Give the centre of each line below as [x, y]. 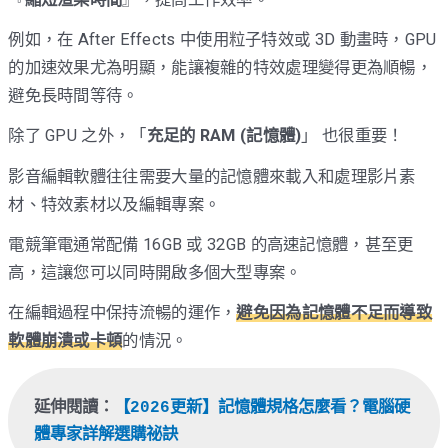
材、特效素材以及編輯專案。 [114, 204]
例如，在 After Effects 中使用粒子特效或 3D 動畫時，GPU [222, 40]
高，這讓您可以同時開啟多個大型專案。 [155, 272]
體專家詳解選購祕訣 [106, 434]
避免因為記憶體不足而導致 [334, 313]
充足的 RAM [191, 136]
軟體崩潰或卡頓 [65, 341]
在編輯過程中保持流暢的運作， [122, 313]
